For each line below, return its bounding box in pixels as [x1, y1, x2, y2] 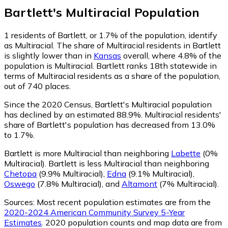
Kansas [94, 50, 121, 61]
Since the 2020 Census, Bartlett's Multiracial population [4, 99, 212, 109]
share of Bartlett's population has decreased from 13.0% [4, 119, 215, 130]
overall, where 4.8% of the [121, 50, 221, 61]
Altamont [122, 178, 157, 189]
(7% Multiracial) [157, 178, 217, 189]
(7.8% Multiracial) [35, 178, 102, 189]
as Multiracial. [4, 40, 56, 50]
